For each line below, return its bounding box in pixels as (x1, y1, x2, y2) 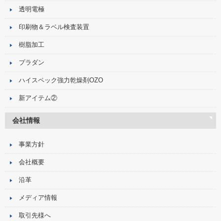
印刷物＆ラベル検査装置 (19, 24, 89, 31)
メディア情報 (19, 194, 57, 202)
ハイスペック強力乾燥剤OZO (19, 77, 103, 84)
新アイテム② (19, 95, 57, 102)
